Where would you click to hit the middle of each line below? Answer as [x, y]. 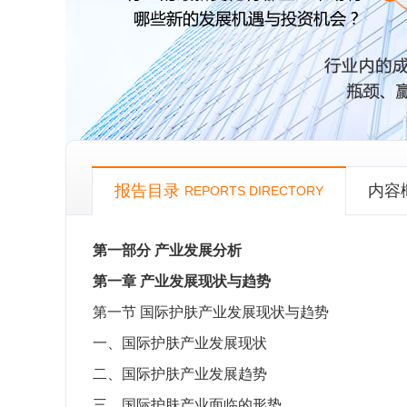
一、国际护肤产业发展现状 [180, 343]
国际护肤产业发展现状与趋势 [234, 312]
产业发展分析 [198, 250]
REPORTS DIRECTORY [254, 191]
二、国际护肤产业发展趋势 [180, 374]
